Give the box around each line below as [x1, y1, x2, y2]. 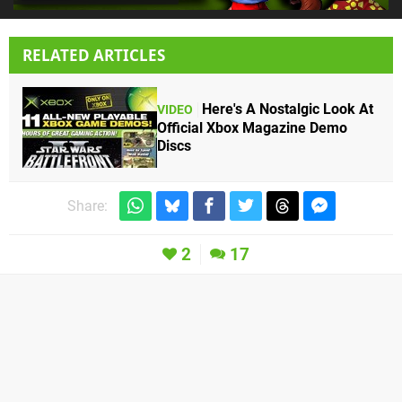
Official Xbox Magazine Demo [157, 118, 347, 136]
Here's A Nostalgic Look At [202, 100, 373, 118]
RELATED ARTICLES [22, 45, 165, 66]
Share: [66, 197, 108, 215]
